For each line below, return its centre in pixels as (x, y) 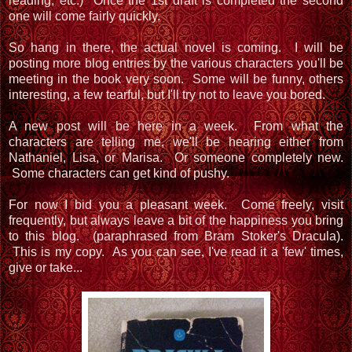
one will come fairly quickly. (84, 16)
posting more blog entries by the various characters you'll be (176, 63)
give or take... (46, 267)
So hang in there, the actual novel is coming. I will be (176, 47)
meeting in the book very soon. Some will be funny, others (176, 79)
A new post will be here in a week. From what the (176, 126)
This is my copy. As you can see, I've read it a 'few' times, (176, 251)
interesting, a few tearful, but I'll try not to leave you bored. (170, 94)
